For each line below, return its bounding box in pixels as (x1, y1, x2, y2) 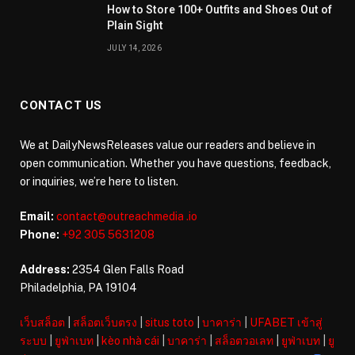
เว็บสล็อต (20, 316, 65, 330)
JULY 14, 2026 (107, 44, 162, 53)
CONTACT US (20, 98, 102, 113)
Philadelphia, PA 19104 (20, 281, 137, 295)
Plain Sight (107, 19, 163, 32)
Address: (20, 263, 70, 277)
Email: (20, 210, 54, 223)
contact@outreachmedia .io (56, 210, 197, 223)
